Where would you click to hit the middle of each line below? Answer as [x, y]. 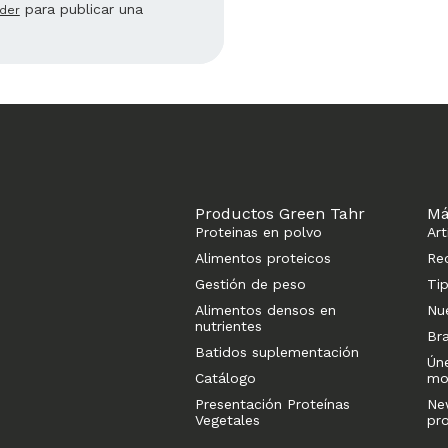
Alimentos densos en [265, 309]
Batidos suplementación [276, 351]
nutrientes [228, 325]
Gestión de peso [250, 283]
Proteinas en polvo [258, 231]
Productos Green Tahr [279, 213]
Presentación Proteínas [272, 403]
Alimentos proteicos [262, 257]
